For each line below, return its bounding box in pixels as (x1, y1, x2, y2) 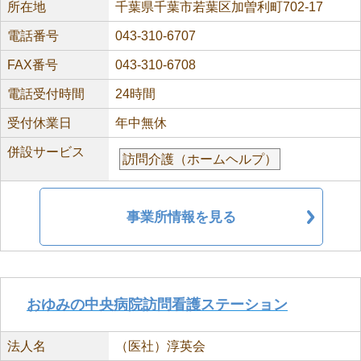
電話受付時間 (7, 87, 85, 101)
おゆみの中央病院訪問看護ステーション (27, 297, 288, 313)
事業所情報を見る (127, 209, 236, 225)
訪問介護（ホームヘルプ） (122, 152, 277, 166)
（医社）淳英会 (114, 339, 205, 353)
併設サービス (7, 145, 85, 159)
